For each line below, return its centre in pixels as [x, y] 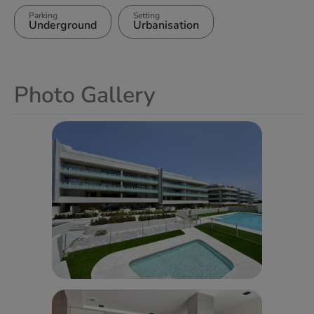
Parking [43, 15]
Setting [146, 15]
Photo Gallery [85, 95]
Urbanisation [166, 25]
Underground [63, 25]
